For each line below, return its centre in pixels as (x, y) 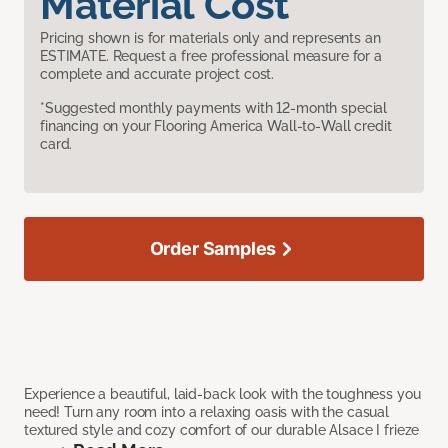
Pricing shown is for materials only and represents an (210, 38)
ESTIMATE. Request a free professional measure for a (211, 56)
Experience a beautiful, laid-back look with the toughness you (222, 394)
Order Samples (213, 249)
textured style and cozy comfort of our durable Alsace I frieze (222, 430)
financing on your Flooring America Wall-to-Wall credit (216, 126)
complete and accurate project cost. (157, 74)
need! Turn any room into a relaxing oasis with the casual (207, 412)
